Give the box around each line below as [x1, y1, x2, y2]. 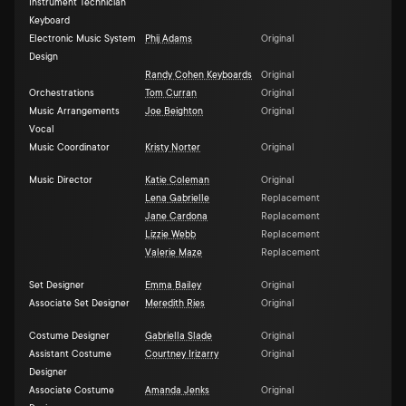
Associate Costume [29, 385, 114, 397]
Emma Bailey [145, 280, 201, 292]
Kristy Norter [145, 142, 200, 154]
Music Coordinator [29, 142, 110, 154]
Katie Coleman [145, 175, 209, 187]
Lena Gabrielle [145, 193, 209, 205]
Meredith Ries [145, 298, 205, 310]
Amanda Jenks [145, 385, 209, 397]
